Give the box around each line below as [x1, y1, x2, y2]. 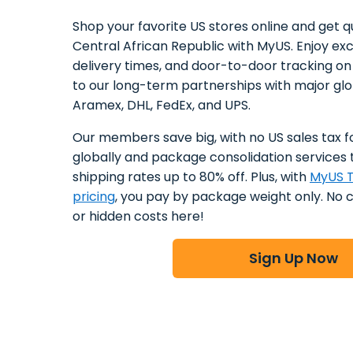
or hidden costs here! [72, 207, 204, 226]
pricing [72, 188, 115, 206]
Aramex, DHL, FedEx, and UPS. [72, 96, 251, 115]
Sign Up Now [248, 248, 338, 269]
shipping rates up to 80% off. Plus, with [72, 168, 310, 187]
